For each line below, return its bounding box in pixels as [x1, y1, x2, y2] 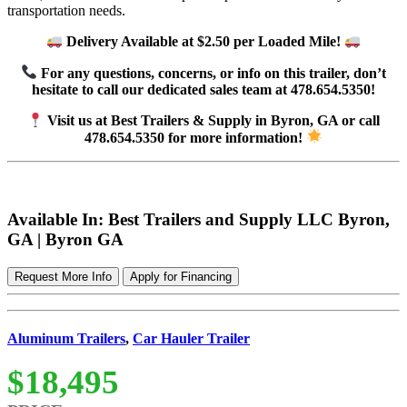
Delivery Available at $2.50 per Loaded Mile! [63, 34, 344, 50]
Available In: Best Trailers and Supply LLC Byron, [7, 210, 390, 230]
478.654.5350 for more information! [84, 129, 306, 145]
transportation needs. [7, 2, 125, 18]
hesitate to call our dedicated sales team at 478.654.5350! [32, 81, 375, 97]
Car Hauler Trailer [133, 331, 250, 347]
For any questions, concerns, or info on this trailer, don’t [37, 65, 387, 81]
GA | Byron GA [7, 230, 124, 250]
